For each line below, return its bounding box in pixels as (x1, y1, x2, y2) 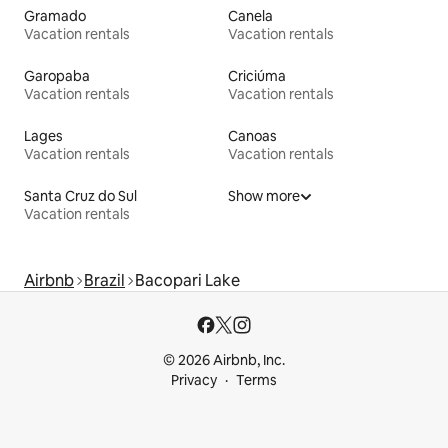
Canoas (228, 127, 277, 146)
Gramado (24, 7, 86, 26)
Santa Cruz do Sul (24, 187, 137, 206)
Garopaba (24, 67, 90, 86)
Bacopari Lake (135, 270, 240, 292)
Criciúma (228, 67, 286, 86)
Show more (228, 187, 300, 206)
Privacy (171, 371, 217, 390)
